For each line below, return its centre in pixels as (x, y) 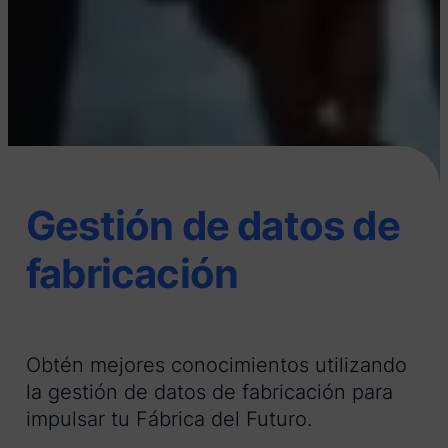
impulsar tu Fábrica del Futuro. (169, 419)
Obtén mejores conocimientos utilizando (216, 365)
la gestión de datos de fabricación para (209, 392)
